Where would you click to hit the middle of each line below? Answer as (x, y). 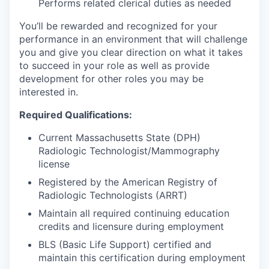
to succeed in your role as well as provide (114, 65)
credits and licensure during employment (131, 226)
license (54, 164)
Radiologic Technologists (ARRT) (113, 195)
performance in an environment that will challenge (133, 39)
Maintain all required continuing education (134, 213)
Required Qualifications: (76, 114)
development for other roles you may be (111, 78)
